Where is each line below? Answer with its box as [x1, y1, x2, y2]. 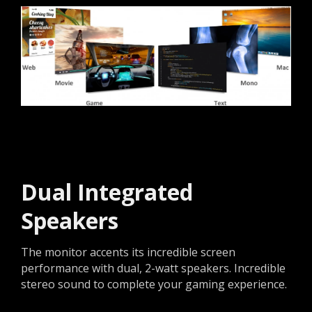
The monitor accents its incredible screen [21, 244, 235, 260]
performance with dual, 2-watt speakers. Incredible [21, 260, 286, 276]
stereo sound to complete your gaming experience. [21, 276, 287, 292]
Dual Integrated [21, 177, 193, 208]
